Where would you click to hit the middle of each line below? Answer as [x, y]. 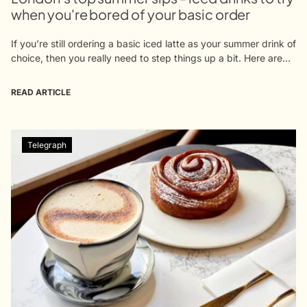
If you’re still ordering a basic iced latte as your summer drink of [153, 43]
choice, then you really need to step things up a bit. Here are [147, 58]
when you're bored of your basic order [131, 14]
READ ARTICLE [41, 92]
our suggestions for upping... [75, 72]
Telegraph [47, 145]
